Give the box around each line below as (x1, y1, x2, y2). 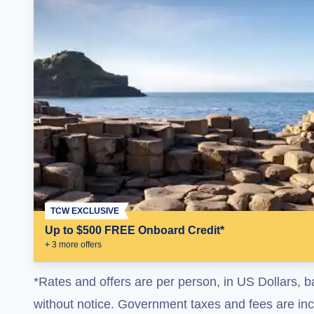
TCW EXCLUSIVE (50, 206, 119, 216)
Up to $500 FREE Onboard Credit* (45, 224, 224, 236)
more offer (57, 240, 97, 250)
